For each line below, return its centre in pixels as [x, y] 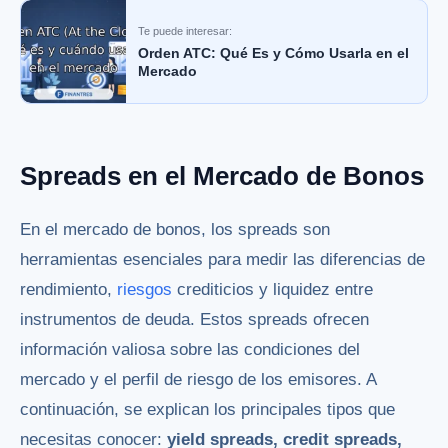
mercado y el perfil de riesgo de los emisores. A [198, 380]
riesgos [144, 290]
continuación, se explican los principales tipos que [207, 410]
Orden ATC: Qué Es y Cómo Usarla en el [273, 53]
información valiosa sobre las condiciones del [190, 350]
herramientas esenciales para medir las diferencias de [222, 260]
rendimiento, [68, 290]
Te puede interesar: [185, 31]
